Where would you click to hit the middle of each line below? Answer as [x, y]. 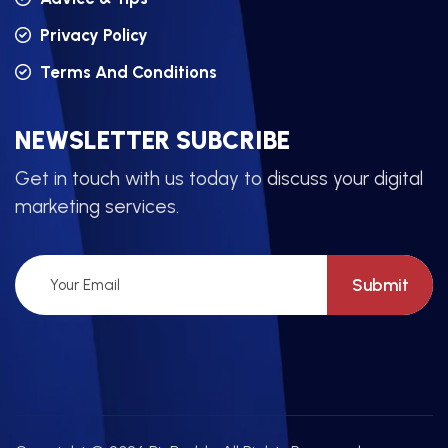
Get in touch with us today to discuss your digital [219, 179]
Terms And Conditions [126, 72]
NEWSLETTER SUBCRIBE [152, 140]
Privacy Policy [92, 35]
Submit [380, 284]
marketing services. [97, 207]
